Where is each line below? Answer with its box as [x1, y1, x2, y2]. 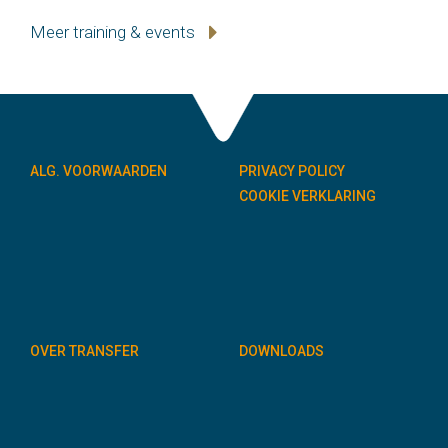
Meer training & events [30, 22, 199, 43]
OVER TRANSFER [30, 343, 139, 360]
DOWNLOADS [239, 343, 324, 360]
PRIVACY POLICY [239, 163, 345, 180]
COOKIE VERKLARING [239, 188, 376, 205]
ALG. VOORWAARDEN [30, 163, 167, 180]
